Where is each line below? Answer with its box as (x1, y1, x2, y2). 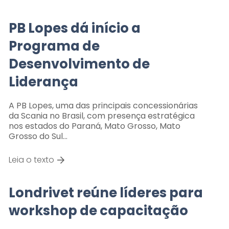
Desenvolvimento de (8, 54, 150, 73)
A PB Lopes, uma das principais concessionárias (8, 99, 198, 111)
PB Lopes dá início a (8, 18, 141, 37)
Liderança (8, 72, 78, 91)
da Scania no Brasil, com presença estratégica (8, 109, 195, 122)
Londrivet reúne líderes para (8, 183, 203, 202)
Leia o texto (8, 153, 54, 166)
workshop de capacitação (8, 201, 188, 220)
